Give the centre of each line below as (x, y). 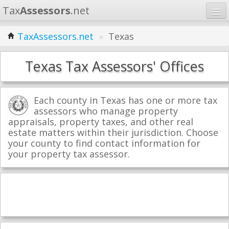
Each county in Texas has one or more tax (125, 100)
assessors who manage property (106, 111)
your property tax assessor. (69, 154)
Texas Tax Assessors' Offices (114, 66)
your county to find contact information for (104, 143)
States (22, 72)
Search (148, 124)
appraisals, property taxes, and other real (101, 122)
